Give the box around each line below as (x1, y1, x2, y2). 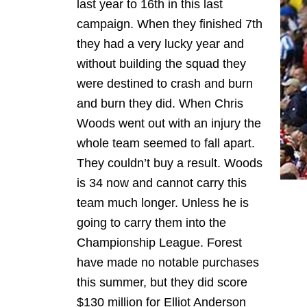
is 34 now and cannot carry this (77, 176, 247, 190)
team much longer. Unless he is (77, 196, 249, 210)
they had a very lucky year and (77, 37, 244, 51)
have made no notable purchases (77, 256, 259, 269)
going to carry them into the (77, 216, 226, 230)
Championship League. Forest (77, 236, 242, 249)
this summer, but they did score (77, 275, 247, 289)
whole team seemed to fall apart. (77, 136, 255, 150)
